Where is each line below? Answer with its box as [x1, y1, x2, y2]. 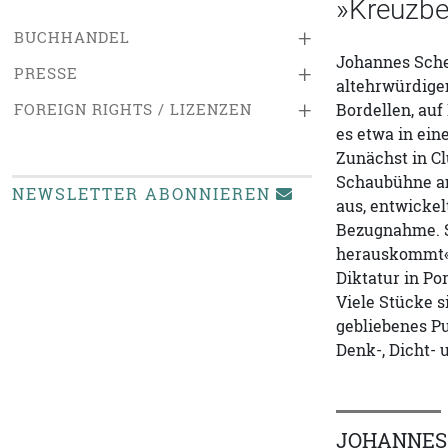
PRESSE [14, 63, 78, 84]
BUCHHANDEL [14, 27, 130, 48]
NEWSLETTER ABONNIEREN [12, 183, 271, 205]
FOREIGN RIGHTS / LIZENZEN [14, 99, 252, 120]
